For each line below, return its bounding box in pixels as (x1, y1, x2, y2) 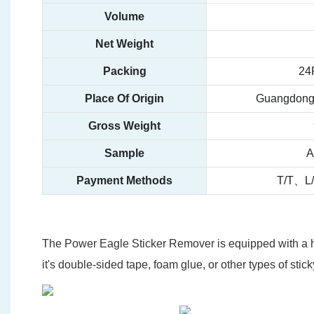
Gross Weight (88, 120, 161, 132)
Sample (104, 147, 144, 160)
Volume (104, 11, 144, 23)
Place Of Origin (85, 93, 164, 105)
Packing (102, 65, 146, 78)
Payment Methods (76, 175, 172, 187)
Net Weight (95, 38, 153, 50)
